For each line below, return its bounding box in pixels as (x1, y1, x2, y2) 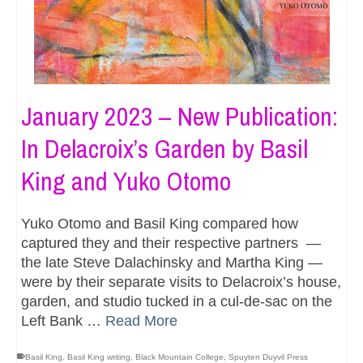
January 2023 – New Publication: (21, 98, 338, 134)
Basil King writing (67, 352, 130, 361)
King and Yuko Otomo (21, 163, 231, 199)
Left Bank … (21, 312, 105, 329)
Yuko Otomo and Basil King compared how (21, 215, 298, 232)
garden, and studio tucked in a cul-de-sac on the (21, 293, 332, 310)
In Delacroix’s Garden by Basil (21, 130, 308, 166)
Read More (105, 312, 177, 329)
